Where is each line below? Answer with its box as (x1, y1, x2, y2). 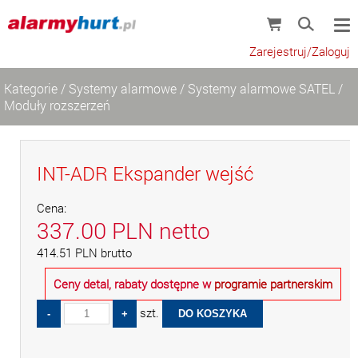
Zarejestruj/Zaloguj (249, 44, 350, 59)
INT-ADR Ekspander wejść (37, 161, 253, 186)
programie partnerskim (214, 276, 332, 292)
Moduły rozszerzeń (4, 97, 110, 113)
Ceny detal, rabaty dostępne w (54, 276, 211, 292)
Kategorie (4, 80, 58, 97)
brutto (97, 245, 132, 261)
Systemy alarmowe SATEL (188, 80, 335, 97)
